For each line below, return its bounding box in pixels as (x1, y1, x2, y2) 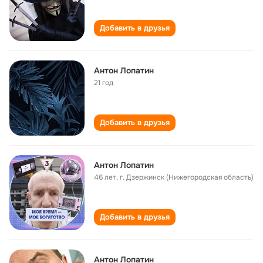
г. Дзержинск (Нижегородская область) (120, 173, 254, 182)
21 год (94, 78, 113, 87)
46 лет (94, 173, 116, 182)
